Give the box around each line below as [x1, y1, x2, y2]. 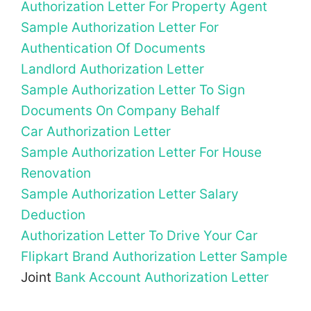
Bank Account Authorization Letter [55, 269, 269, 285]
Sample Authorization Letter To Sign [21, 81, 245, 98]
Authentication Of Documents [21, 40, 205, 56]
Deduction [21, 206, 85, 223]
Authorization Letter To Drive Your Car [21, 227, 258, 244]
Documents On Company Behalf [21, 102, 220, 119]
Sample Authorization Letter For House [21, 144, 262, 160]
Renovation [21, 165, 91, 181]
